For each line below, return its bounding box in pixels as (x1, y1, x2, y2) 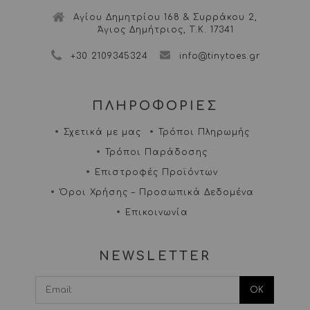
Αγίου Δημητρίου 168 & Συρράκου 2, (73, 12, 257, 23)
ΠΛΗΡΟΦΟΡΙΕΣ (92, 99, 218, 113)
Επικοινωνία (125, 208, 188, 218)
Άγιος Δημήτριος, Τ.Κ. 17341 (97, 25, 234, 35)
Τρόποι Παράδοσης (105, 147, 208, 158)
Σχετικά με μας (63, 127, 141, 138)
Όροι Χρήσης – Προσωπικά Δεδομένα (59, 188, 254, 198)
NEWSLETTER (98, 249, 212, 264)
